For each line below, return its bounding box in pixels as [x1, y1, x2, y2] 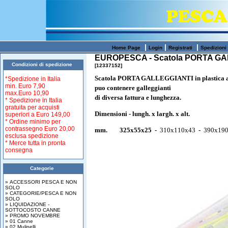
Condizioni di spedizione [11, 62, 75, 67]
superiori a [5, 111, 36, 118]
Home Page [111, 45, 140, 50]
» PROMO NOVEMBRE [5, 213, 60, 218]
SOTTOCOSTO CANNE [5, 207, 61, 213]
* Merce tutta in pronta [5, 139, 66, 147]
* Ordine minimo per [5, 118, 61, 125]
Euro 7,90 [18, 82, 45, 90]
